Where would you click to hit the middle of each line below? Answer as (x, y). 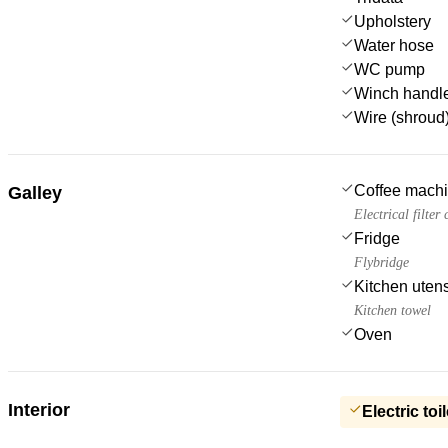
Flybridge (381, 262)
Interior (39, 409)
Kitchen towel (392, 310)
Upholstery (392, 21)
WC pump (389, 69)
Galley (35, 192)
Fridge (377, 238)
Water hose (394, 45)
